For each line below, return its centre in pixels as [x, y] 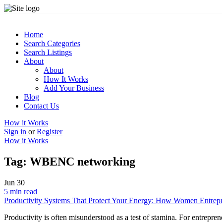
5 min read [21, 191]
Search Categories [52, 43]
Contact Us [41, 106]
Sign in [16, 132]
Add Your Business [74, 88]
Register [50, 132]
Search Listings [48, 52]
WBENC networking [83, 161]
